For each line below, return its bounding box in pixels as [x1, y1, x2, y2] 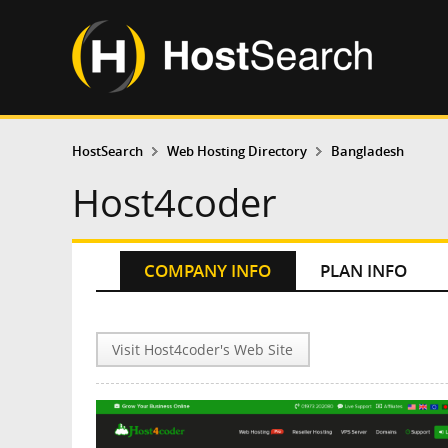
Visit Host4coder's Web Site [112, 340, 294, 360]
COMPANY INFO [144, 259, 272, 283]
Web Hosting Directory [166, 142, 307, 160]
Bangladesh [330, 142, 404, 160]
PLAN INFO [320, 259, 408, 283]
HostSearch [72, 142, 143, 160]
